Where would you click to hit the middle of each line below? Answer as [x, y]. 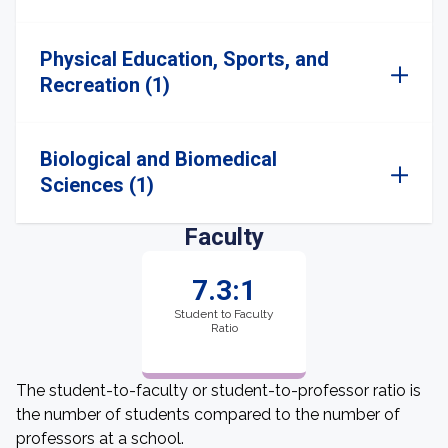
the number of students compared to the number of [208, 414]
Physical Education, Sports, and [184, 59]
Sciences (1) [97, 185]
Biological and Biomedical [158, 159]
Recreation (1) [105, 85]
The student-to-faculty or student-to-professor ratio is [218, 390]
